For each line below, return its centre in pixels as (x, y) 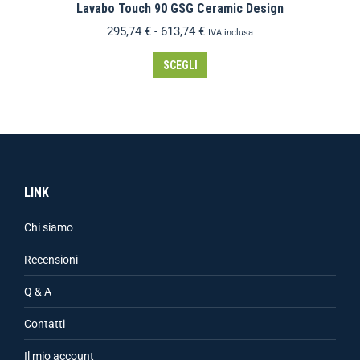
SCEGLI (180, 65)
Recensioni (51, 260)
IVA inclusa (231, 33)
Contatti (45, 324)
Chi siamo (49, 227)
